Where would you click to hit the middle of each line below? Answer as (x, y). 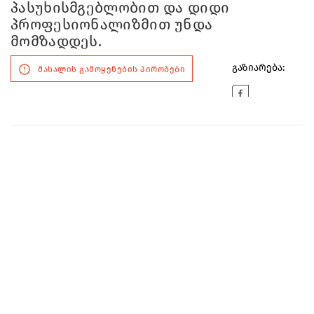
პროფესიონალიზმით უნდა (112, 24)
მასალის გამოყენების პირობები (111, 69)
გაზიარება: (258, 67)
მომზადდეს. (56, 41)
